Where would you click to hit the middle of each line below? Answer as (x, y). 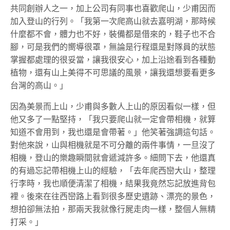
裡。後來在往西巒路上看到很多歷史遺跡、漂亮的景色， (113, 196)
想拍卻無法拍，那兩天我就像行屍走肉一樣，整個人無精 (113, 209)
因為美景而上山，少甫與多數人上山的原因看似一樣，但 (113, 106)
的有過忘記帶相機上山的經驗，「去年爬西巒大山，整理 (113, 170)
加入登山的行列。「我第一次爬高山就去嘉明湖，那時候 (113, 21)
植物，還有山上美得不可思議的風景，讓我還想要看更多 (113, 72)
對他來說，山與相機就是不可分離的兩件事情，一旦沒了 (113, 145)
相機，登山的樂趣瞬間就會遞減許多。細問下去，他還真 (113, 158)
